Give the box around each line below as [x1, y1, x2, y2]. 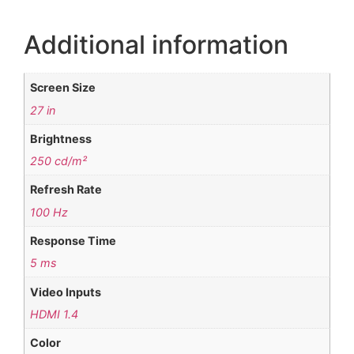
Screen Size [30, 81, 96, 95]
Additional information [24, 29, 288, 61]
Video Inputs [30, 284, 102, 299]
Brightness [30, 131, 92, 145]
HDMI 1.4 [30, 307, 79, 321]
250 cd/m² [30, 154, 88, 168]
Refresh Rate [30, 183, 103, 197]
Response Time [30, 234, 117, 248]
